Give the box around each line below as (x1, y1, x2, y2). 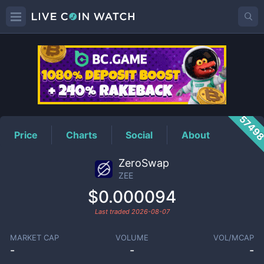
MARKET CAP (9, 233, 59, 242)
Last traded (94, 207, 131, 216)
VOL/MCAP (213, 233, 255, 242)
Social (126, 128, 153, 141)
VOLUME (115, 233, 148, 242)
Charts (66, 128, 98, 141)
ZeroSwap (118, 157, 169, 169)
